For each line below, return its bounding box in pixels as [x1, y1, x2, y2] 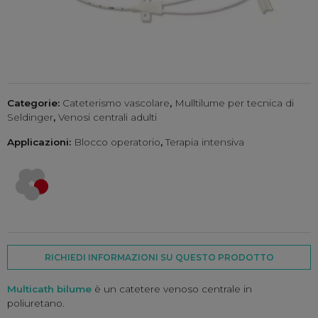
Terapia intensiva [165, 136, 244, 148]
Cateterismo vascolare [62, 97, 170, 109]
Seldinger [7, 111, 53, 123]
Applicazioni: [7, 136, 74, 148]
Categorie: [7, 97, 62, 109]
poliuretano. [7, 297, 65, 309]
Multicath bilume [7, 283, 92, 295]
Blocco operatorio [74, 136, 160, 148]
